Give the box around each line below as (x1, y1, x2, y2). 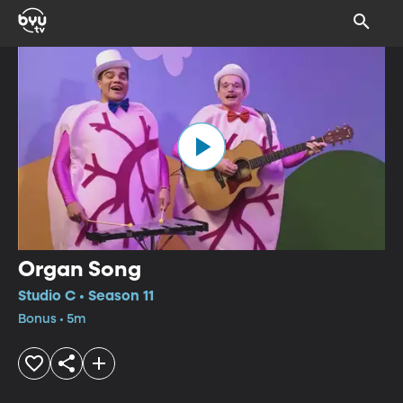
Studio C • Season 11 (18, 289, 154, 304)
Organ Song (18, 258, 141, 281)
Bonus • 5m (18, 312, 85, 326)
